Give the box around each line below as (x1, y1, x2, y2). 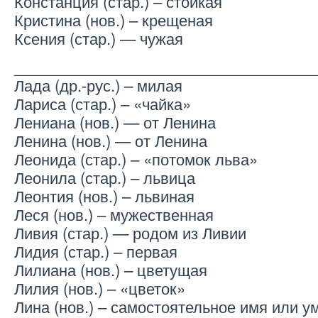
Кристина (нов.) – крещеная (14, 8, 213, 31)
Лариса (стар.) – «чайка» (14, 92, 191, 115)
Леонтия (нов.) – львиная (14, 184, 194, 207)
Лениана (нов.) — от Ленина (14, 110, 216, 133)
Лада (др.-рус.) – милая (14, 73, 182, 97)
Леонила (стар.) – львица (14, 165, 195, 189)
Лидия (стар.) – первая (14, 239, 177, 263)
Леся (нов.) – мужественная (14, 202, 214, 226)
